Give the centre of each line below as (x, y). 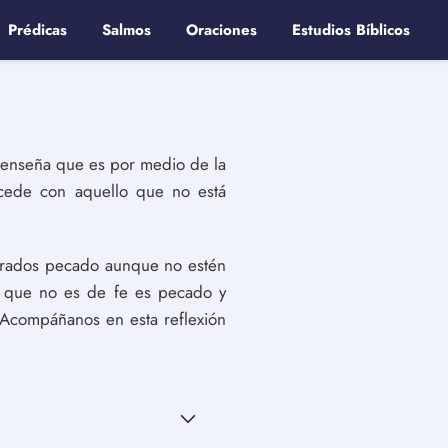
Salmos (126, 30)
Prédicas (37, 30)
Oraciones (221, 30)
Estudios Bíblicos (351, 30)
